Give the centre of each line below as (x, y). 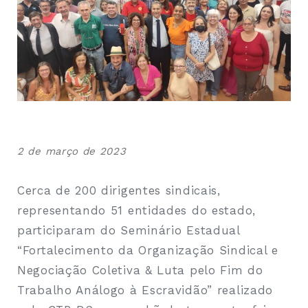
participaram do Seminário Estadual (129, 231)
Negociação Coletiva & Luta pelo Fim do (140, 271)
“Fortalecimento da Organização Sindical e (148, 251)
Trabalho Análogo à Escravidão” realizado (145, 290)
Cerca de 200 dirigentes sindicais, (119, 191)
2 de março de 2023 (72, 152)
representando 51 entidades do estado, (136, 211)
